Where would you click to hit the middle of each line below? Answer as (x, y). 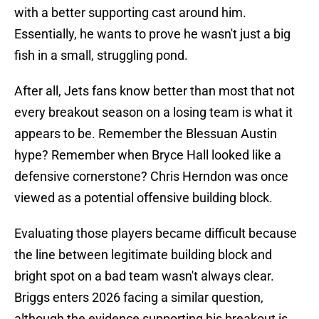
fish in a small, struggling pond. (101, 56)
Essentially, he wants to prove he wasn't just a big (152, 34)
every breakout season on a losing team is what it (153, 113)
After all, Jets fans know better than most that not (155, 91)
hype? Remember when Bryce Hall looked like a (148, 155)
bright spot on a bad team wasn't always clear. (144, 276)
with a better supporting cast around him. (130, 13)
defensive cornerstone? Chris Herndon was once (151, 177)
